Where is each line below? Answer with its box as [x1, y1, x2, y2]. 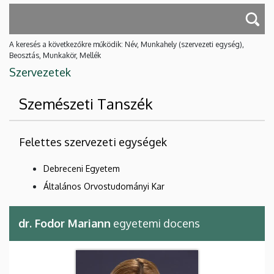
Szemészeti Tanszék [19, 94, 153, 114]
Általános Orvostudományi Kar [43, 181, 165, 192]
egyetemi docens [111, 217, 200, 231]
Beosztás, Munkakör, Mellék [9, 51, 101, 61]
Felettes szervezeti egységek [19, 135, 167, 149]
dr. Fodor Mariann [18, 217, 111, 231]
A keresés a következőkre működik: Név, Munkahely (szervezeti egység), [9, 40, 244, 50]
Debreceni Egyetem [43, 163, 120, 174]
